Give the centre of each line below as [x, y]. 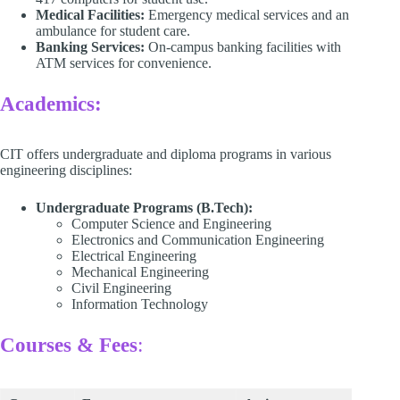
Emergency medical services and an [247, 15]
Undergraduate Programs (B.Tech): [144, 208]
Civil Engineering [121, 288]
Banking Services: [90, 47]
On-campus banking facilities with [243, 47]
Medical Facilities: [90, 15]
